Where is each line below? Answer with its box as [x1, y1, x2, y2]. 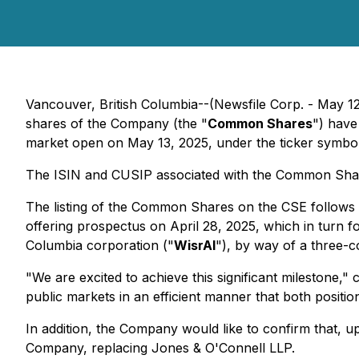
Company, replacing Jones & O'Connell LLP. [26, 340, 295, 356]
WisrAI [174, 237, 216, 253]
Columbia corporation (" [26, 237, 174, 253]
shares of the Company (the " [26, 115, 208, 131]
